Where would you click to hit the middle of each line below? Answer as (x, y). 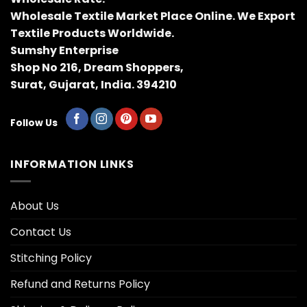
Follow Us (34, 123)
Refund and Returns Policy (80, 284)
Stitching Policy (51, 258)
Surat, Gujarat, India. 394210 (94, 85)
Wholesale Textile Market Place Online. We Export (153, 16)
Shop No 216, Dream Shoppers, (98, 68)
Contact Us (41, 232)
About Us (35, 206)
